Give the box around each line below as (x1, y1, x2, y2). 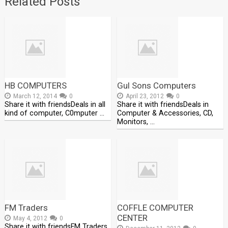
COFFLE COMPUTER (117, 203, 194, 213)
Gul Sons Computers (117, 80, 196, 91)
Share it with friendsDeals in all (4, 100, 105, 109)
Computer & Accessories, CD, (117, 109, 214, 118)
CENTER (117, 213, 148, 223)
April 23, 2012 (126, 93, 164, 100)
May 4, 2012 (13, 215, 47, 222)
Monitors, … (117, 118, 155, 126)
